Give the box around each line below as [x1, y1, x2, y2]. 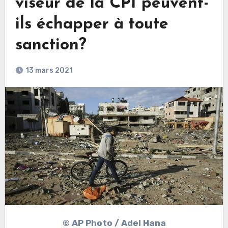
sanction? [15, 37, 87, 53]
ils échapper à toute [15, 16, 168, 33]
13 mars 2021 [25, 66, 73, 75]
